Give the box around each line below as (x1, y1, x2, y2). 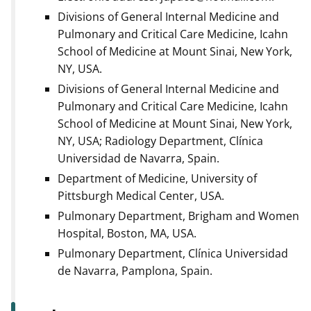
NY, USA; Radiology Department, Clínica (58, 133, 263, 149)
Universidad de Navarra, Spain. (58, 151, 219, 167)
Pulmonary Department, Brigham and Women (58, 208, 299, 224)
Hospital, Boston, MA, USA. (58, 226, 196, 242)
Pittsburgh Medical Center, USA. (58, 188, 224, 204)
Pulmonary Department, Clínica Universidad (58, 246, 288, 262)
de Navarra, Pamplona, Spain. (58, 263, 212, 279)
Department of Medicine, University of (58, 171, 257, 187)
